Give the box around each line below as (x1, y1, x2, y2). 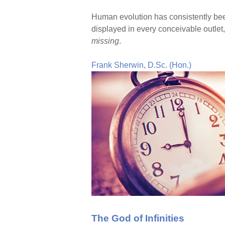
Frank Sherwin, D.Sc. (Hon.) (91, 61, 191, 70)
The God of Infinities (91, 213, 184, 224)
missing (91, 37, 119, 46)
